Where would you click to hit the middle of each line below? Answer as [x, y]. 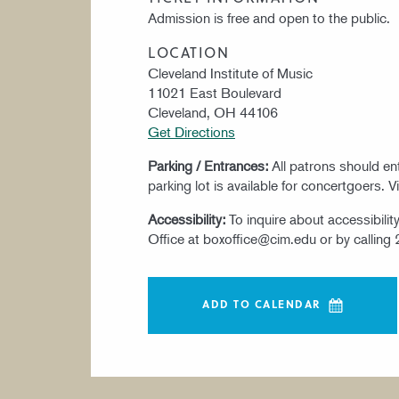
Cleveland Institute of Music [230, 73]
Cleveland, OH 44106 [213, 112]
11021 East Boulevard [215, 93]
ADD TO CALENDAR [262, 303]
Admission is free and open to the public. [269, 18]
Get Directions [191, 132]
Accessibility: [188, 219]
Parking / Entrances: [210, 166]
